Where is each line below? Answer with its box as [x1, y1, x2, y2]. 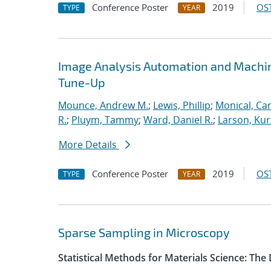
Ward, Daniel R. [143, 113, 213, 126]
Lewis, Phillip [153, 99, 211, 112]
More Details [59, 138, 119, 151]
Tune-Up [58, 75, 105, 90]
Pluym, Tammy [71, 113, 139, 126]
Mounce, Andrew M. [58, 99, 148, 112]
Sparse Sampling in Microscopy [58, 225, 230, 240]
